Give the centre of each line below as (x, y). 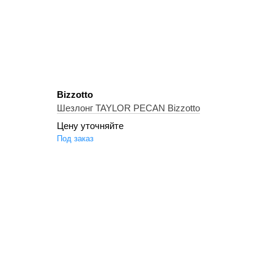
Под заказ (76, 139)
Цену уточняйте (91, 126)
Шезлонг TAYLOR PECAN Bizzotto (129, 108)
